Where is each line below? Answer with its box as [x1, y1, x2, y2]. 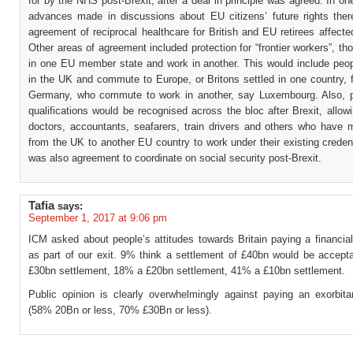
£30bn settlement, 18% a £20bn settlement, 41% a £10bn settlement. [28, 265, 345, 277]
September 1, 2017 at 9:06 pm [28, 212, 167, 224]
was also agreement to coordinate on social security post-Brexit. [28, 152, 321, 164]
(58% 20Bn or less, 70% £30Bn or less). [28, 304, 212, 316]
